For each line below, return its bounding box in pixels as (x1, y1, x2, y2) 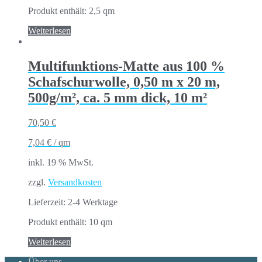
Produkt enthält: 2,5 (28, 6, 103, 16)
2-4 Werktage (68, 196, 118, 207)
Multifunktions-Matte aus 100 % (28, 58, 225, 74)
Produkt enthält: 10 (28, 216, 101, 227)
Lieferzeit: (28, 196, 68, 207)
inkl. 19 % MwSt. (28, 157, 94, 167)
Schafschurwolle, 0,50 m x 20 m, (28, 74, 220, 89)
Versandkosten (48, 177, 102, 187)
